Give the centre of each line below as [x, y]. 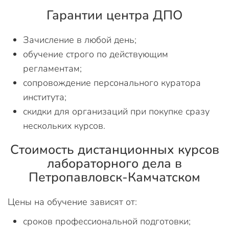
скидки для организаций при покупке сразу [116, 111]
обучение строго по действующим [96, 54]
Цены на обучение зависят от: [72, 202]
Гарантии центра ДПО [114, 15]
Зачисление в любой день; [80, 40]
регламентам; [52, 68]
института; [45, 97]
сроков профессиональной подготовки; [107, 221]
